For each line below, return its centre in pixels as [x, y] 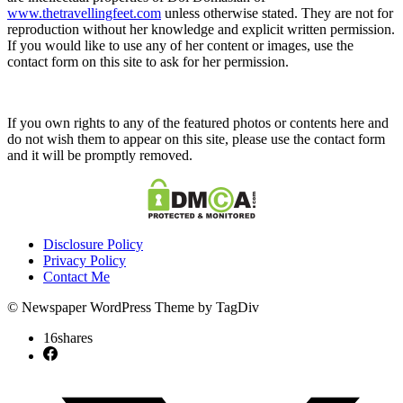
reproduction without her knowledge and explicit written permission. [201, 29]
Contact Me [76, 276]
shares [75, 337]
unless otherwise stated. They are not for [277, 13]
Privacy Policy [85, 260]
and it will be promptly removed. [100, 155]
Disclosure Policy [93, 244]
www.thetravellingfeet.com [84, 13]
